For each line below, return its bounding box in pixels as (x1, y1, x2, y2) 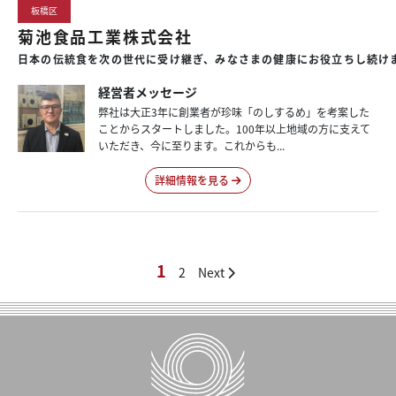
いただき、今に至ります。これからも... (97, 138, 285, 154)
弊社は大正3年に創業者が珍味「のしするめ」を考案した (97, 104, 369, 120)
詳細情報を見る (155, 172, 230, 188)
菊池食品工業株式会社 (18, 25, 193, 49)
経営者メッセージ (97, 83, 197, 102)
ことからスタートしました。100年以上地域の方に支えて (97, 121, 370, 137)
